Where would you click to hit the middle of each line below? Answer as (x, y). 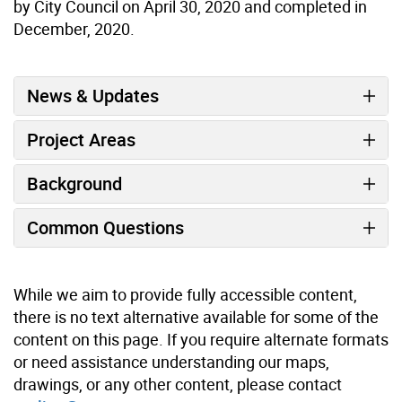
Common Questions (105, 228)
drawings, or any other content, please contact (178, 385)
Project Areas (81, 140)
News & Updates (93, 96)
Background (74, 184)
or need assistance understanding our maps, (171, 362)
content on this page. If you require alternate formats (201, 340)
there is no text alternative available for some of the (196, 317)
